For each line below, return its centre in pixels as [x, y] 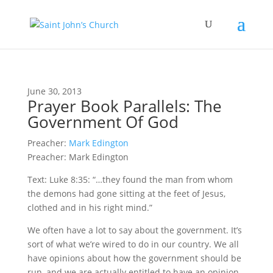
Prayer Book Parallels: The [124, 106]
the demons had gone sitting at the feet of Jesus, [126, 193]
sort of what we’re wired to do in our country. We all [133, 244]
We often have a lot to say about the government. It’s [134, 230]
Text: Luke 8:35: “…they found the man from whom [130, 179]
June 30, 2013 [54, 91]
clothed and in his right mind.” [90, 207]
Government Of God [103, 122]
